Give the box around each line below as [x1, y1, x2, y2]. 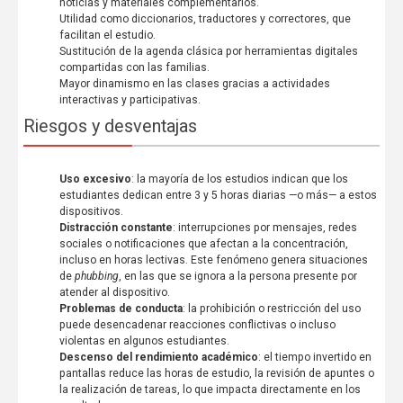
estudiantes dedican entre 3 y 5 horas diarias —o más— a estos [58, 188, 377, 201]
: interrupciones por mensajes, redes [172, 220, 357, 234]
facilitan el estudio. [58, 28, 156, 41]
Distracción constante [58, 220, 173, 234]
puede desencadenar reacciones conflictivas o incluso [58, 318, 336, 331]
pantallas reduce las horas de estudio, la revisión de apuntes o [58, 366, 374, 380]
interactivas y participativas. [58, 93, 201, 106]
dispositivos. [58, 204, 123, 218]
